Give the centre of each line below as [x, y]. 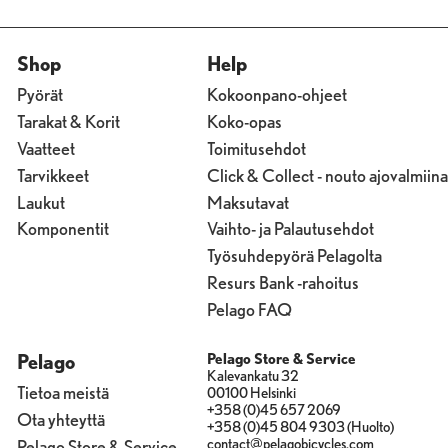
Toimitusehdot [256, 148]
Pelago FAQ [249, 310]
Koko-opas [244, 121]
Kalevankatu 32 [253, 376]
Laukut [40, 202]
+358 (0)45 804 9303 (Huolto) [300, 427]
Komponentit [62, 229]
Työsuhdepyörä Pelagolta [294, 256]
